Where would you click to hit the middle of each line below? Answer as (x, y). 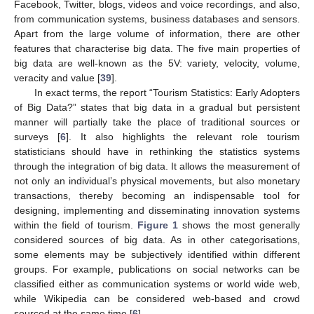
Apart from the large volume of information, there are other (157, 33)
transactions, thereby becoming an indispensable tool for (157, 195)
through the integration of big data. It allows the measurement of (157, 166)
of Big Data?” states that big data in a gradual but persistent (157, 107)
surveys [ (37, 136)
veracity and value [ (57, 77)
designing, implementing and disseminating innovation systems (157, 210)
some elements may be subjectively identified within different (157, 254)
